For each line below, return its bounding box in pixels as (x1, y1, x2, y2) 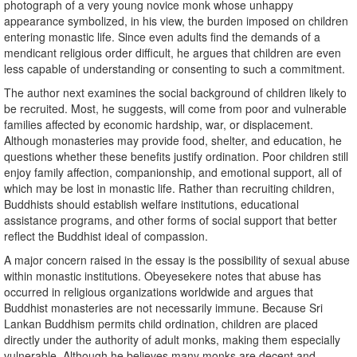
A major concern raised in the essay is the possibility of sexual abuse (4, 252, 350, 269)
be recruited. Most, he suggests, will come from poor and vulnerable (4, 100, 347, 117)
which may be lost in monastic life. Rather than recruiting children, (4, 180, 335, 197)
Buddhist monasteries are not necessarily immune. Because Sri (4, 300, 323, 316)
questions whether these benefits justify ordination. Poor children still (4, 148, 348, 165)
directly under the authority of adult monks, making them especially (4, 331, 340, 348)
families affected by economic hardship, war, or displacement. (4, 116, 313, 133)
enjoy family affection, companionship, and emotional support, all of (4, 164, 342, 181)
